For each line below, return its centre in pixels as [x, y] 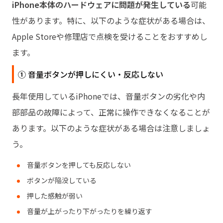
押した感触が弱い [55, 195]
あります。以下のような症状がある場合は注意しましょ [111, 128]
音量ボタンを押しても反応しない [79, 165]
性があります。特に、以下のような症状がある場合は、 [111, 20]
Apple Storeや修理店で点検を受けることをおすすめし [110, 36]
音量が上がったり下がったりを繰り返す [90, 211]
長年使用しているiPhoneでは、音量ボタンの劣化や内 [109, 96]
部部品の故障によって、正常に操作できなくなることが [111, 112]
